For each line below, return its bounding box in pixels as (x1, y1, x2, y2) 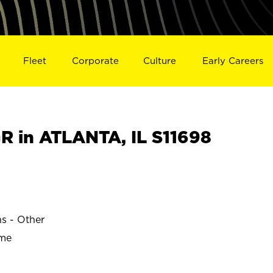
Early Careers (202, 55, 264, 66)
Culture (143, 55, 177, 66)
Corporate (71, 55, 119, 66)
